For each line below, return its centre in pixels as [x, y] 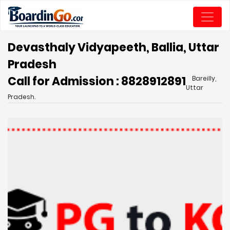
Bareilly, [204, 78]
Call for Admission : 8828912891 [97, 81]
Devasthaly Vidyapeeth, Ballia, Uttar [113, 47]
